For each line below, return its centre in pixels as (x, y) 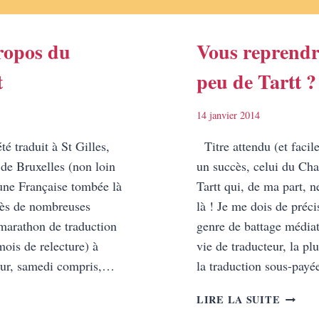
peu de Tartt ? (256, 82)
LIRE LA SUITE (239, 300)
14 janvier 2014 (228, 115)
